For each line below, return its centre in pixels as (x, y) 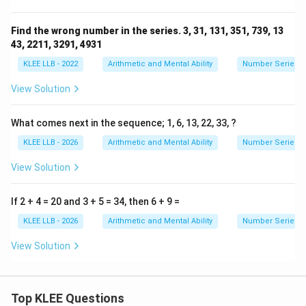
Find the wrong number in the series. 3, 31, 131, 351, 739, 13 (147, 31)
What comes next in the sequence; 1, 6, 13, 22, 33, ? (124, 123)
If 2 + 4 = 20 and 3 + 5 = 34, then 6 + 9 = (95, 201)
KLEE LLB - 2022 (51, 64)
